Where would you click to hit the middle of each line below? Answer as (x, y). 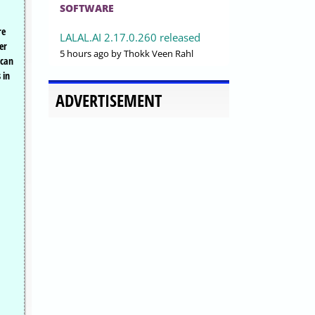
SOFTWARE (87, 8)
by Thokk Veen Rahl (151, 54)
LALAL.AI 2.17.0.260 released (130, 38)
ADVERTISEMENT (109, 101)
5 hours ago (84, 54)
